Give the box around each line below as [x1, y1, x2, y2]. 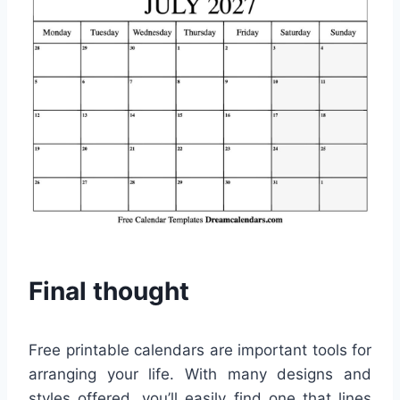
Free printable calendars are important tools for [29, 341, 371, 360]
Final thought [29, 276, 189, 307]
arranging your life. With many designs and [29, 365, 371, 384]
